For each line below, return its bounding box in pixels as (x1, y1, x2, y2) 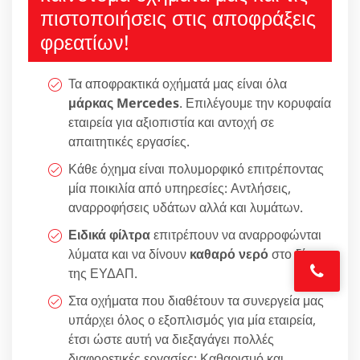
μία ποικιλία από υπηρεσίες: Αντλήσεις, (68, 178, 291, 197)
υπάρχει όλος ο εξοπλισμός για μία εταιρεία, (68, 310, 316, 329)
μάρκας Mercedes (68, 93, 179, 112)
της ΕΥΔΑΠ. (68, 264, 137, 282)
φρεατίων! (40, 27, 129, 55)
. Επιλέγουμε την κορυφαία (179, 93, 331, 112)
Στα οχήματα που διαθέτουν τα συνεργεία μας (68, 291, 324, 309)
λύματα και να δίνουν (68, 244, 190, 263)
